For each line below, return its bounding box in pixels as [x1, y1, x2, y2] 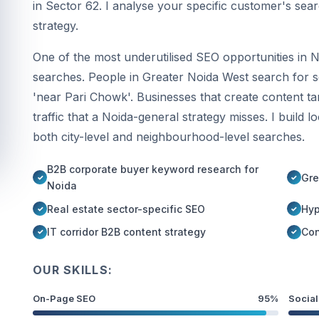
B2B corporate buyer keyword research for [47, 163, 258, 175]
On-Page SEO [33, 293, 95, 305]
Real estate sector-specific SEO [47, 202, 205, 215]
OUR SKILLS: [33, 263, 113, 278]
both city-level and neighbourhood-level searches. [33, 130, 305, 144]
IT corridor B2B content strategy [47, 226, 206, 239]
